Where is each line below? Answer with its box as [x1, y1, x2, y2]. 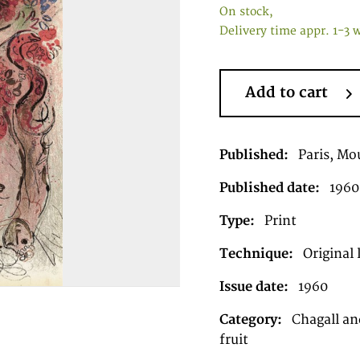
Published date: [219, 180, 320, 196]
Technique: [219, 246, 293, 262]
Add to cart [244, 84, 328, 102]
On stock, [219, 5, 273, 18]
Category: [219, 312, 282, 328]
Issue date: [219, 279, 288, 295]
